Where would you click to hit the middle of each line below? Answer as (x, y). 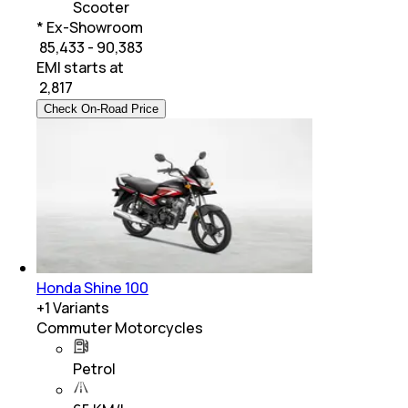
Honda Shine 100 (92, 287)
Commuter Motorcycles (120, 327)
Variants (80, 307)
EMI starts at (80, 67)
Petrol (94, 368)
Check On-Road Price (101, 108)
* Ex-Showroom (90, 27)
